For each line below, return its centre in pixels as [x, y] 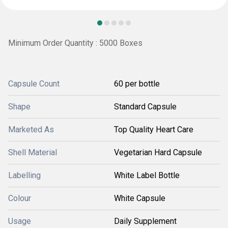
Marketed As [31, 130]
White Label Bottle [147, 175]
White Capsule [140, 198]
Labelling [24, 175]
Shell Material [33, 152]
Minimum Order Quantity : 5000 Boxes [75, 43]
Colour [20, 198]
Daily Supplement [145, 221]
